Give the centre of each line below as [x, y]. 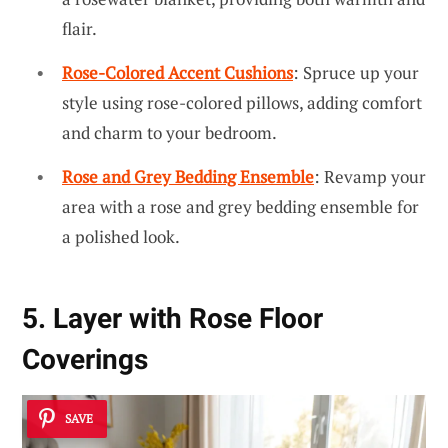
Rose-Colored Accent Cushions [177, 73]
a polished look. [121, 236]
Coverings [85, 359]
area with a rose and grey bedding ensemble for [240, 206]
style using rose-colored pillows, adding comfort [242, 103]
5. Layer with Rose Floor [172, 318]
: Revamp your [370, 176]
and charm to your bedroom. [169, 133]
